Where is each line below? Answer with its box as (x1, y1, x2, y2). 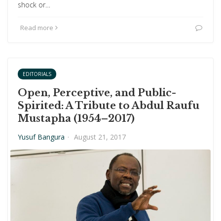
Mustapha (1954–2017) (18, 112, 135, 125)
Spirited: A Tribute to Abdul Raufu (18, 100, 199, 112)
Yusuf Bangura (18, 132, 65, 142)
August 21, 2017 (74, 132, 126, 142)
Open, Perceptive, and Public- (18, 87, 176, 99)
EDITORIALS (23, 71, 51, 78)
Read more (20, 23, 53, 33)
